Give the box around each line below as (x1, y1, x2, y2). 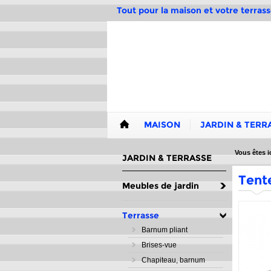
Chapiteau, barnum (142, 256, 205, 264)
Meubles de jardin (122, 180, 199, 191)
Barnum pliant (142, 226, 188, 234)
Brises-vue (142, 241, 177, 249)
